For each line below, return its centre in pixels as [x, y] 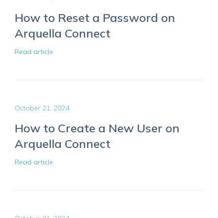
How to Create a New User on [97, 128]
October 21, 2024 [42, 108]
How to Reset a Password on [95, 18]
